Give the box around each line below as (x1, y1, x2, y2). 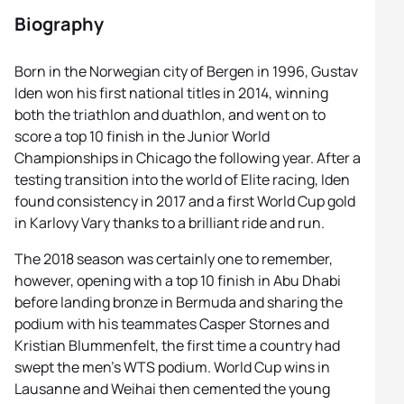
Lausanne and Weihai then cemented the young (14, 379, 330, 399)
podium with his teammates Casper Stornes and (14, 314, 329, 334)
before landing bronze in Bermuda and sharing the (14, 292, 343, 312)
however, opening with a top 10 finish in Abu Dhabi (14, 271, 341, 290)
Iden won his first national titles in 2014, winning (14, 83, 328, 103)
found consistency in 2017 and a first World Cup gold (14, 191, 355, 211)
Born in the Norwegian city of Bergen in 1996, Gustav (14, 61, 358, 81)
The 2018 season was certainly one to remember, (14, 249, 333, 269)
